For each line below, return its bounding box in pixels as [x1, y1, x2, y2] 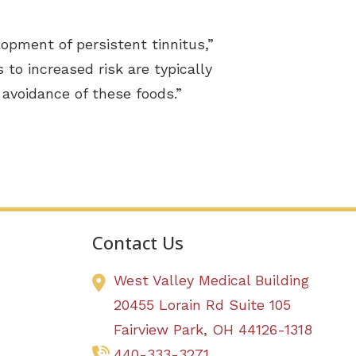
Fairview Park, [114, 321, 213, 339]
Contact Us [92, 230, 184, 256]
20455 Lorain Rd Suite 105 [114, 296, 292, 314]
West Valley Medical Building [114, 272, 310, 289]
